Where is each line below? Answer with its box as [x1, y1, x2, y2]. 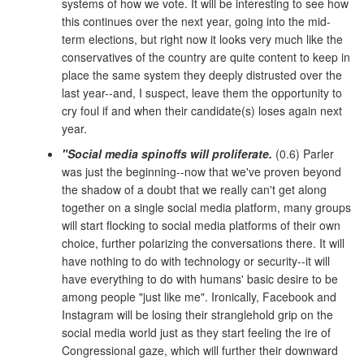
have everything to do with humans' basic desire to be [62, 271, 338, 288]
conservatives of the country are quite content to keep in [62, 49, 350, 66]
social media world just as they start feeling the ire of [62, 324, 331, 341]
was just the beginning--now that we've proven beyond [62, 163, 341, 180]
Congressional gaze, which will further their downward [62, 342, 338, 359]
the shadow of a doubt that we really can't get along [62, 181, 327, 198]
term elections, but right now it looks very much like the [62, 31, 343, 48]
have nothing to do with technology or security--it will [62, 253, 330, 270]
